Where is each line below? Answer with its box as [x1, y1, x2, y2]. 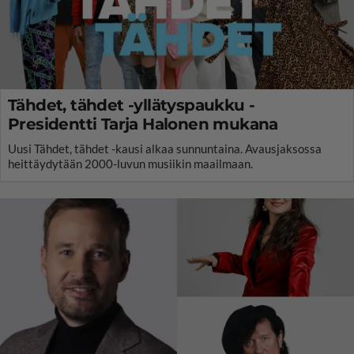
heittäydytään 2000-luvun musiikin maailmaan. [8, 156, 253, 171]
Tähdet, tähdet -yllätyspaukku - [8, 95, 255, 115]
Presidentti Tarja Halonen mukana [8, 114, 278, 134]
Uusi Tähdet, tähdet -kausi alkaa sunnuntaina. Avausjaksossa [8, 141, 322, 156]
